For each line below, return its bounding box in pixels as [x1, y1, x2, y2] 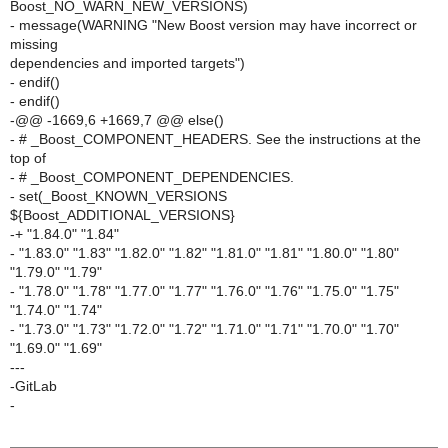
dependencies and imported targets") [10, 55, 245, 71]
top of [10, 150, 46, 166]
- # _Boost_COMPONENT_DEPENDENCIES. [10, 169, 294, 185]
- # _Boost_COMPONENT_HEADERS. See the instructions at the [10, 131, 421, 147]
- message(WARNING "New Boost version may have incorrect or [10, 17, 417, 33]
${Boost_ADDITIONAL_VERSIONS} [10, 207, 235, 223]
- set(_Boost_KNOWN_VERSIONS [10, 188, 227, 204]
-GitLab [10, 378, 57, 394]
